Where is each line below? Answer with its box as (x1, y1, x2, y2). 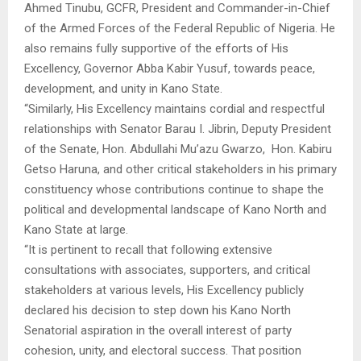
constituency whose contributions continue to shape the (24, 181, 324, 197)
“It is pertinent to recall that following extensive (24, 242, 272, 257)
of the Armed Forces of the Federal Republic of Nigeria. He (24, 20, 335, 35)
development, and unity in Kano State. (24, 81, 222, 96)
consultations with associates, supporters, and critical (24, 262, 310, 277)
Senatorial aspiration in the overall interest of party (24, 322, 292, 338)
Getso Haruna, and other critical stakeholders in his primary (24, 161, 337, 176)
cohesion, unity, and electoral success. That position (24, 342, 301, 358)
